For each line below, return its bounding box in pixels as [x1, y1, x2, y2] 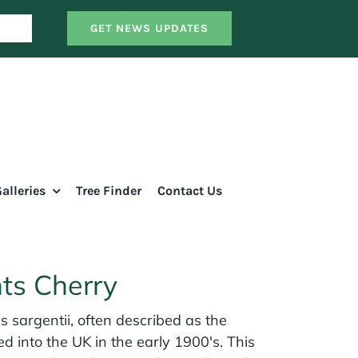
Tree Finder [75, 183, 141, 199]
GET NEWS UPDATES [89, 22, 209, 36]
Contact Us [157, 183, 222, 199]
